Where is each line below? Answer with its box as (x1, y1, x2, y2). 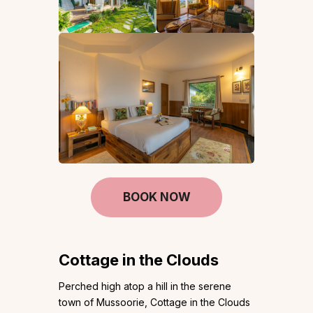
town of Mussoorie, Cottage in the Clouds (59, 296, 250, 308)
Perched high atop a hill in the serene (59, 279, 231, 292)
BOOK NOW (122, 189, 191, 204)
